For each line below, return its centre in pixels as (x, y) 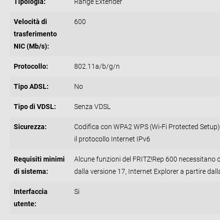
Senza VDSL (92, 107)
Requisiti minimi (39, 159)
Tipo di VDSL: (35, 107)
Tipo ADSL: (31, 87)
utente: (25, 204)
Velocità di (30, 22)
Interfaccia (31, 192)
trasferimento (35, 34)
